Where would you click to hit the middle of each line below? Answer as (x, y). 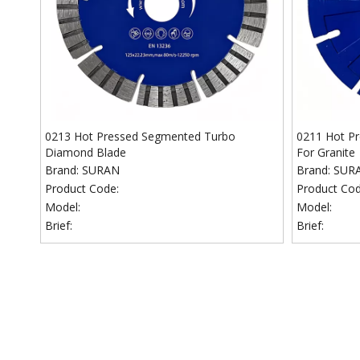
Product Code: (82, 188)
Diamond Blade (86, 152)
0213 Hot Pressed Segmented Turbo (140, 136)
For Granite (325, 152)
